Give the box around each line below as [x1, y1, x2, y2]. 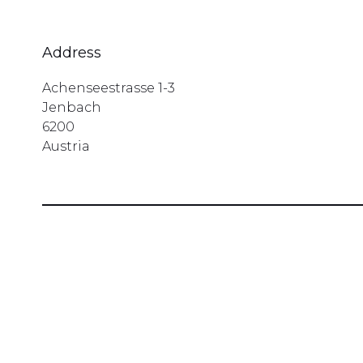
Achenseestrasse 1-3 [42, 80, 175, 96]
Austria [42, 139, 90, 154]
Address [42, 44, 101, 62]
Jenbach [42, 100, 101, 115]
